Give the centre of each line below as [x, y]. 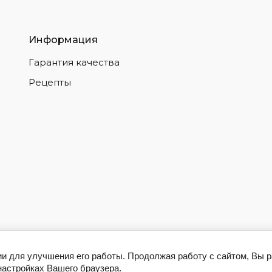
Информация [63, 40]
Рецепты [49, 82]
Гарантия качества [74, 62]
